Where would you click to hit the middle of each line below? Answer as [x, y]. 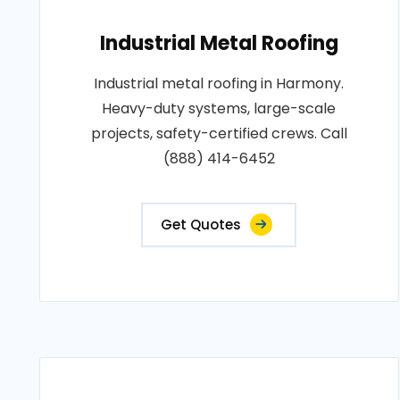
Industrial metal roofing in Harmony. [219, 83]
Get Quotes [201, 225]
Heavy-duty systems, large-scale [219, 108]
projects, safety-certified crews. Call [219, 133]
